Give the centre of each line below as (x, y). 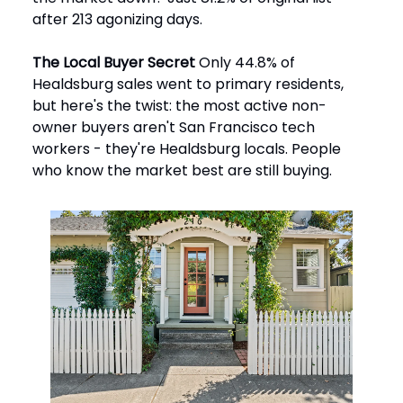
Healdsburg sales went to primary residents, (188, 84)
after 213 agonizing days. (117, 19)
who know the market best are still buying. (182, 170)
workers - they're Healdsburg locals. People (187, 148)
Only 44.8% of (245, 62)
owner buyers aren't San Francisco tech (174, 127)
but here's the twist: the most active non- (179, 105)
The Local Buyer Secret (114, 62)
